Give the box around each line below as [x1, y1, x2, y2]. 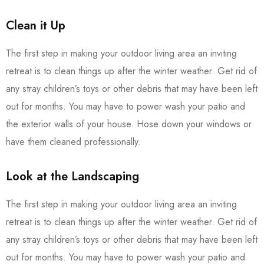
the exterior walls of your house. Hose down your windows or [6, 117, 252, 131]
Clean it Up [6, 17, 65, 35]
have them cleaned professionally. [6, 135, 141, 149]
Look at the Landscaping [6, 168, 139, 186]
